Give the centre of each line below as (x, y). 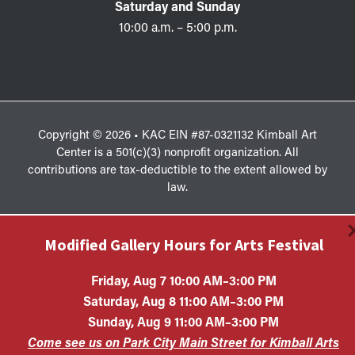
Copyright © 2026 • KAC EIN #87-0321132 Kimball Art (177, 134)
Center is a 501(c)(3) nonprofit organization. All (177, 151)
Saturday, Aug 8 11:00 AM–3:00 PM (183, 301)
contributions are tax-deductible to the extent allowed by (177, 168)
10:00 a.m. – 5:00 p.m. (177, 26)
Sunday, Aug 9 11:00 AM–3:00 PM (183, 321)
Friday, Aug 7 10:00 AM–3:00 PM (183, 280)
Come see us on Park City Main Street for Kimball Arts (183, 342)
